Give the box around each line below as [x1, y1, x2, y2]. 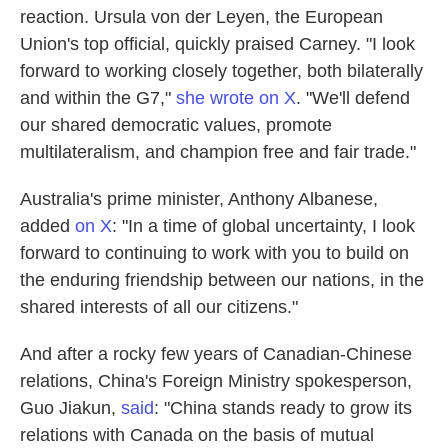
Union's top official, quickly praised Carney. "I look [20, 34, 415, 54]
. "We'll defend [296, 88, 410, 108]
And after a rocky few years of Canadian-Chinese [20, 344, 412, 364]
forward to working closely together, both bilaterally [20, 61, 423, 81]
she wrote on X [176, 88, 296, 108]
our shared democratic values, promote [20, 115, 332, 135]
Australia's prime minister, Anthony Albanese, [20, 189, 378, 209]
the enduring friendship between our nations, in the [20, 270, 424, 290]
